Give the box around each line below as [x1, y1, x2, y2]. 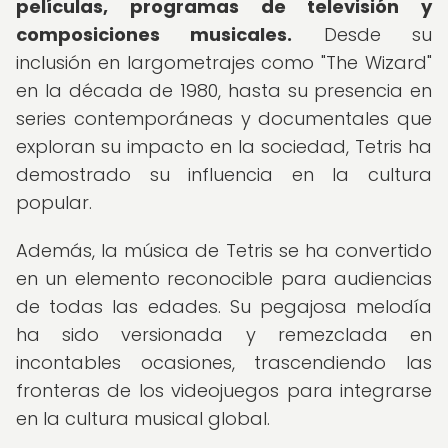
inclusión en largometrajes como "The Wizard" [16, 50, 432, 75]
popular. [16, 190, 92, 215]
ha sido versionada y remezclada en [16, 322, 432, 347]
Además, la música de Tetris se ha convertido [16, 238, 432, 263]
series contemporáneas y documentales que [16, 106, 432, 131]
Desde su [292, 22, 433, 47]
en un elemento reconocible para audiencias [16, 266, 432, 291]
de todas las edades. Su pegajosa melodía [16, 294, 432, 319]
